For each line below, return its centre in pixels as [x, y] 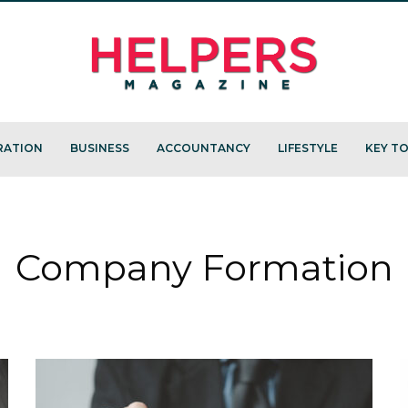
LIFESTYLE [307, 148]
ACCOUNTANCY [203, 148]
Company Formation [204, 267]
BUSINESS [99, 148]
